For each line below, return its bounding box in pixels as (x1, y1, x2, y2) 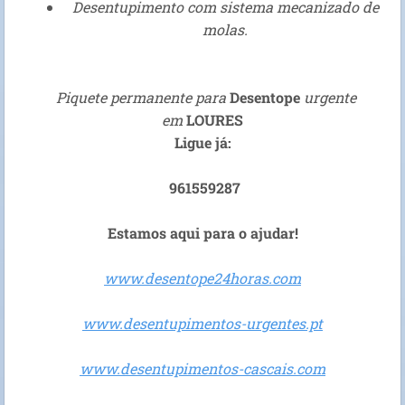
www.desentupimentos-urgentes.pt (82, 314, 323, 334)
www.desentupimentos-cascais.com (80, 359, 325, 379)
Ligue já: (174, 133, 231, 153)
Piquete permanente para (49, 88, 230, 108)
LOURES (186, 110, 243, 130)
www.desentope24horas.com (104, 268, 301, 288)
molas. (202, 20, 248, 40)
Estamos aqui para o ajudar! (107, 223, 298, 243)
